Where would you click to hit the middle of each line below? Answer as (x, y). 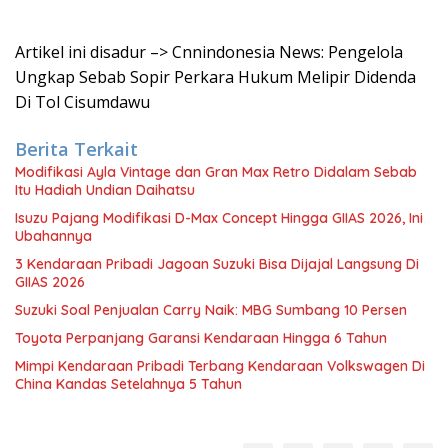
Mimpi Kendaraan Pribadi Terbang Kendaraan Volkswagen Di (220, 366)
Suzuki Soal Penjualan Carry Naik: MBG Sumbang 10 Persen (211, 310)
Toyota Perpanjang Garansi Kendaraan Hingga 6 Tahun (201, 338)
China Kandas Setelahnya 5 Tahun (128, 384)
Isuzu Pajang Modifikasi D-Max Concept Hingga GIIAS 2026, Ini (219, 218)
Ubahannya (53, 236)
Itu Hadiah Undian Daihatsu (105, 190)
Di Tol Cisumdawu (82, 102)
